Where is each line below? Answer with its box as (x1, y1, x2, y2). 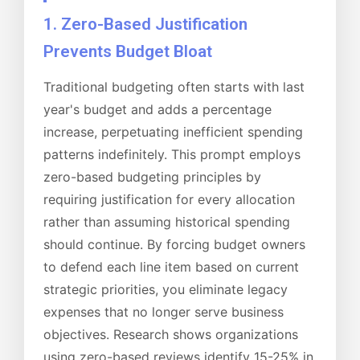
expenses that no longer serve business (43, 303, 284, 320)
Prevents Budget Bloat (43, 42, 212, 62)
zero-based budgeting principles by (43, 168, 261, 185)
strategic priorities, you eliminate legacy (43, 280, 288, 297)
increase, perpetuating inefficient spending (43, 123, 303, 140)
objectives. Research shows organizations (43, 325, 298, 342)
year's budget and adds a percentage (43, 100, 272, 117)
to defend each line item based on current (43, 258, 299, 275)
